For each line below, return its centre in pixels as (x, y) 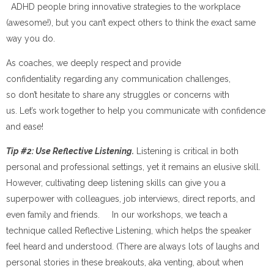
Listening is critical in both (186, 151)
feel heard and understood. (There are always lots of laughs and (133, 247)
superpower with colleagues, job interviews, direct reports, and (131, 199)
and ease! (25, 127)
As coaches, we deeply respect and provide (94, 63)
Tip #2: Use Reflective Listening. (70, 151)
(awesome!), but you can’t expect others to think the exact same (131, 22)
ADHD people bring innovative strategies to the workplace (123, 6)
